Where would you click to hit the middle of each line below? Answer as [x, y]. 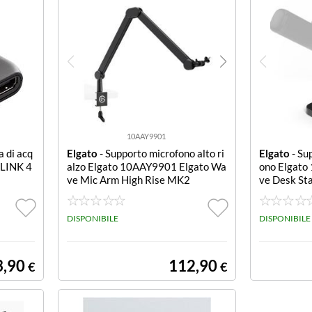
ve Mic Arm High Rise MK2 [128, 180]
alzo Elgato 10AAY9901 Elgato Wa [146, 166]
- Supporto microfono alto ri [161, 153]
